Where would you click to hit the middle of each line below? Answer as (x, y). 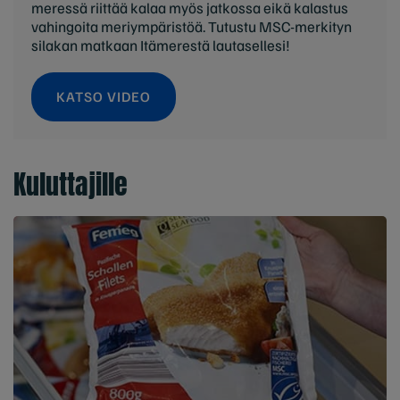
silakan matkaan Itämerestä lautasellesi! (161, 46)
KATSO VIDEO (104, 97)
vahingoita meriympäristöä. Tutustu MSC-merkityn (192, 27)
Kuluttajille (71, 185)
